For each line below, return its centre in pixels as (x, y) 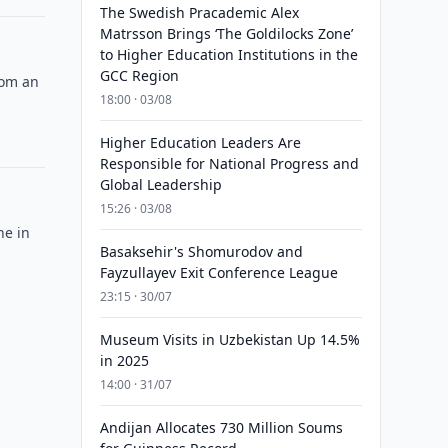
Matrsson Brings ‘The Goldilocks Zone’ (226, 33)
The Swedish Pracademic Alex (199, 12)
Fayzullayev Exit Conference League (218, 272)
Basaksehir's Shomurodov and (201, 251)
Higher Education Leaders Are (200, 142)
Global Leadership (160, 184)
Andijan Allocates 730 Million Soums (221, 427)
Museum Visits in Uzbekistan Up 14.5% (229, 339)
